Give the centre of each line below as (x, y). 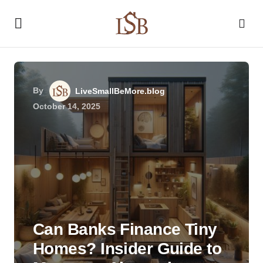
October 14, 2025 (67, 106)
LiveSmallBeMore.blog (120, 91)
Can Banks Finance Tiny (125, 229)
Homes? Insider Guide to (127, 249)
